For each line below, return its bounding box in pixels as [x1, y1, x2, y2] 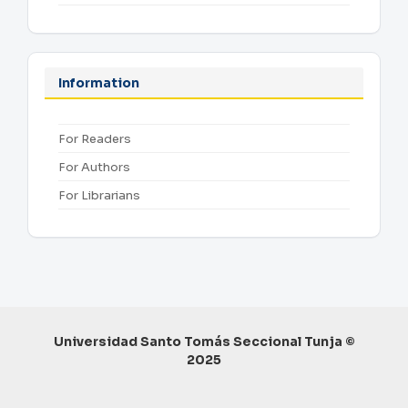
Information [58, 75, 139, 92]
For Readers [58, 131, 131, 148]
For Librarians [58, 188, 140, 204]
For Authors [58, 159, 130, 176]
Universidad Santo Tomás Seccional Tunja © [53, 333, 355, 351]
